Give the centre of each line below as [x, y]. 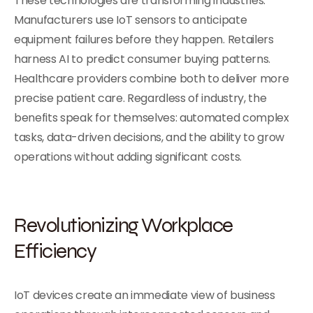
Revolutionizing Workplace [123, 225]
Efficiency [55, 250]
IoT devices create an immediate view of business [145, 295]
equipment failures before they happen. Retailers [144, 39]
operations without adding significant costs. [128, 157]
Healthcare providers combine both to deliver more [152, 79]
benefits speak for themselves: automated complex [152, 118]
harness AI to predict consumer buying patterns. [142, 59]
